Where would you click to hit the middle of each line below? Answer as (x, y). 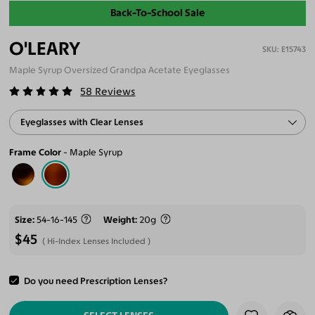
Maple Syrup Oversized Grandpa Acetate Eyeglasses (120, 70)
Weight (120, 219)
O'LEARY (45, 49)
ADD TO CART (119, 285)
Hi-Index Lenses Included (97, 242)
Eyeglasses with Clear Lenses (82, 122)
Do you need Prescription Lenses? (95, 281)
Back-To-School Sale (157, 13)
